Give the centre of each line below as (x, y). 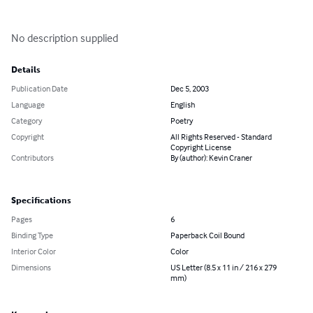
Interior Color (34, 252)
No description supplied (65, 38)
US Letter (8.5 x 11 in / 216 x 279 (224, 268)
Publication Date (39, 89)
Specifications (41, 201)
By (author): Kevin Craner (211, 158)
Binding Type (32, 235)
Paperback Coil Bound (208, 235)
